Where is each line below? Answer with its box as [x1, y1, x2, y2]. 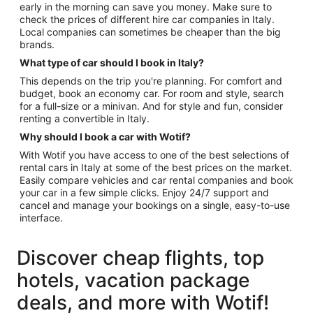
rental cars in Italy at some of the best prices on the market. [20, 161, 292, 173]
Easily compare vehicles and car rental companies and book [20, 173, 293, 186]
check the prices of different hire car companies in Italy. [20, 13, 275, 25]
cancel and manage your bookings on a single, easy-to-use [20, 198, 290, 211]
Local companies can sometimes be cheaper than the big [20, 25, 281, 38]
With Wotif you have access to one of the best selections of [20, 148, 289, 161]
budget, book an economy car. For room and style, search [20, 87, 284, 99]
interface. [20, 211, 63, 224]
